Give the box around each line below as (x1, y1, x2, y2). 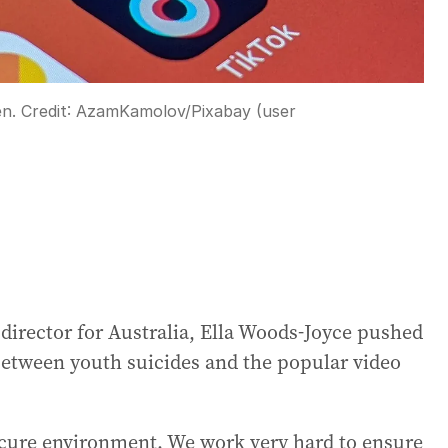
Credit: (16, 101, 76, 122)
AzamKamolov (76, 101, 185, 122)
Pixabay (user (191, 101, 296, 122)
